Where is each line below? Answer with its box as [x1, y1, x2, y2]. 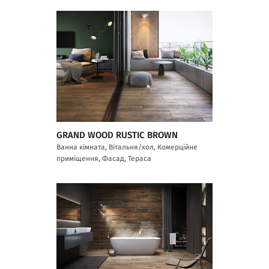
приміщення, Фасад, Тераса [56, 154, 151, 162]
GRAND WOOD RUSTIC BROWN [56, 130, 178, 140]
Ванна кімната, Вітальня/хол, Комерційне [56, 143, 198, 151]
